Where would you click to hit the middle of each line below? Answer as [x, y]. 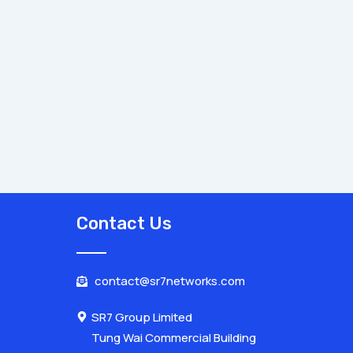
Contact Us [124, 223]
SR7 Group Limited [141, 317]
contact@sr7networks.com [169, 281]
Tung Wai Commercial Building [173, 338]
